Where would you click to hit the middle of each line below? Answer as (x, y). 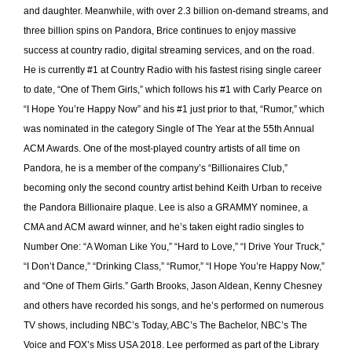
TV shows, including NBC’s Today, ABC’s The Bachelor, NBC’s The (165, 326)
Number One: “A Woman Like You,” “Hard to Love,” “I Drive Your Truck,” (174, 247)
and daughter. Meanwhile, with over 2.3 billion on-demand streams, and (176, 11)
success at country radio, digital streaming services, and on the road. (169, 51)
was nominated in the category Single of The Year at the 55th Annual (169, 129)
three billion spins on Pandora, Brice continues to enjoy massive (160, 31)
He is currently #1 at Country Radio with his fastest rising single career (172, 70)
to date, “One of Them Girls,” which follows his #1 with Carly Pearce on (173, 90)
